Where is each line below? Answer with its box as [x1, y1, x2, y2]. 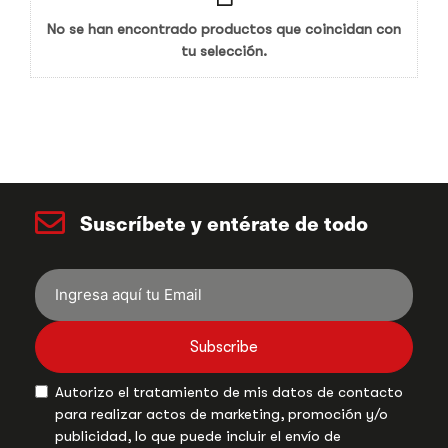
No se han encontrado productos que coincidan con [47, 19, 401, 38]
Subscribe [190, 337, 258, 356]
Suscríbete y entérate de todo [80, 207, 368, 237]
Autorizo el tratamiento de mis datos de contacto [55, 382, 403, 401]
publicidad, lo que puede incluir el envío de [55, 426, 341, 445]
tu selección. [181, 41, 267, 60]
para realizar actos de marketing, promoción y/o [55, 404, 388, 423]
